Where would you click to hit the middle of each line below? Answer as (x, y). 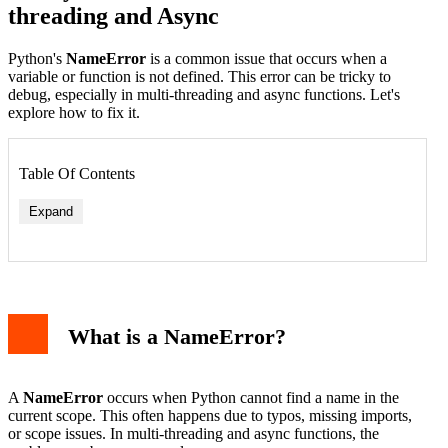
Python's (37, 58)
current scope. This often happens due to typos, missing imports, (210, 416)
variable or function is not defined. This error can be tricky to (199, 76)
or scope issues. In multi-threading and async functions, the (193, 434)
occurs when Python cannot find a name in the (251, 398)
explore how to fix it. (74, 112)
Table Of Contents (77, 173)
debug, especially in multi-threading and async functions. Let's (204, 94)
